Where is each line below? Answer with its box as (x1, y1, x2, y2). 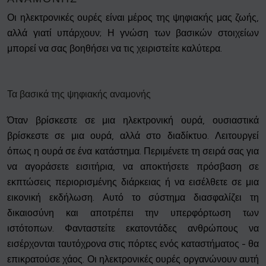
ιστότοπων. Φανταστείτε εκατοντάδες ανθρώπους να (7, 223, 259, 235)
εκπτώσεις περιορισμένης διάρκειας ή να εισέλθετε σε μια (7, 176, 259, 188)
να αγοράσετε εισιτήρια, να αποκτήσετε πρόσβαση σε (7, 161, 259, 173)
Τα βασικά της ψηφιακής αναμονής (7, 88, 151, 100)
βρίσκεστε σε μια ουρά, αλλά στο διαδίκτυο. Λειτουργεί (7, 130, 259, 142)
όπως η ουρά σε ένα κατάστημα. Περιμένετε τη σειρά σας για (7, 145, 259, 157)
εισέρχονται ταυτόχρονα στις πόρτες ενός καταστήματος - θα (7, 238, 259, 250)
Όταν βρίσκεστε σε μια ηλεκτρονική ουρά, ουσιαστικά (7, 115, 259, 126)
